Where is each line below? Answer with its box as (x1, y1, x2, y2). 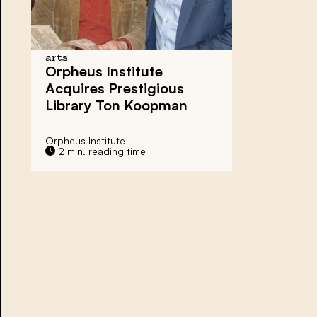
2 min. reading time (55, 144, 146, 157)
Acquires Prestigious (45, 79, 184, 97)
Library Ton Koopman (45, 96, 188, 114)
